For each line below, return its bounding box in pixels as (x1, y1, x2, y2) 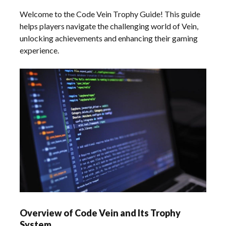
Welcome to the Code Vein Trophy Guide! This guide (20, 9, 201, 19)
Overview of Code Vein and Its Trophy (20, 207, 181, 219)
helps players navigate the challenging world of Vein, (20, 21, 199, 31)
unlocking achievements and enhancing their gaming (20, 33, 198, 43)
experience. (20, 45, 60, 55)
